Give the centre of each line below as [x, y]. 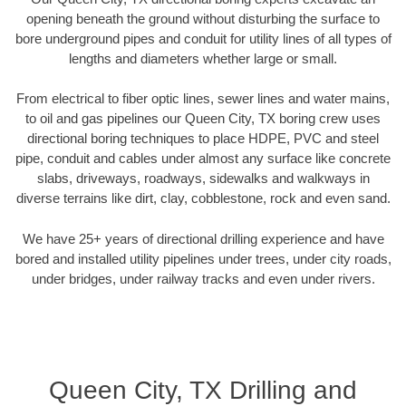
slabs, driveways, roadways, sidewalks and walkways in [203, 179]
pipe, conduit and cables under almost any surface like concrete [203, 159]
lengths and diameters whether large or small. [203, 58]
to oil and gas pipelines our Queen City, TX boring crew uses [203, 119]
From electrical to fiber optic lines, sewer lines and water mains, [203, 99]
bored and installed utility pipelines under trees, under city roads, [203, 258]
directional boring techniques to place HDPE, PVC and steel [203, 139]
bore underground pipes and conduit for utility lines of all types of [203, 38]
